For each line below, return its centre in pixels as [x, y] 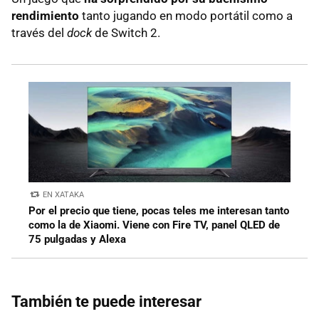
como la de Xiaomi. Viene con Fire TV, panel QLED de [154, 225]
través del [39, 33]
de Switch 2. [126, 33]
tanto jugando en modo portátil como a [186, 16]
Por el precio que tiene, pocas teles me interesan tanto [159, 211]
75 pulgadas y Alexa [77, 240]
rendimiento [45, 16]
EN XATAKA [64, 195]
